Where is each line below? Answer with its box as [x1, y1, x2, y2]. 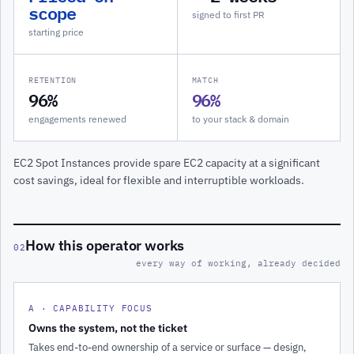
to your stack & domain [191, 113, 289, 126]
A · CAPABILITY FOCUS [28, 302, 153, 314]
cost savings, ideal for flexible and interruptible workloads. [13, 173, 304, 188]
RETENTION [28, 75, 77, 86]
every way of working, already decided [136, 257, 341, 269]
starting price [28, 26, 84, 39]
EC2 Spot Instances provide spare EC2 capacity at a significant [13, 156, 320, 171]
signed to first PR [191, 9, 265, 21]
